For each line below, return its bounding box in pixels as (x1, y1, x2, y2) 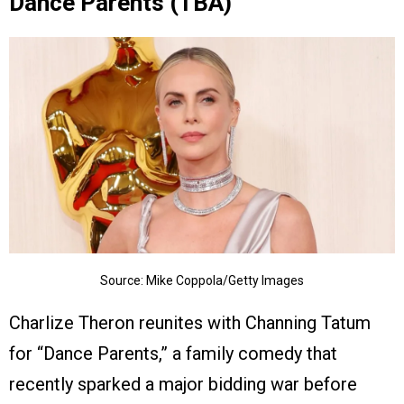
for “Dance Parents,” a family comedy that (9, 343, 337, 365)
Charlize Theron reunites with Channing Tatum (9, 312, 371, 335)
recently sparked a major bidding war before (9, 373, 357, 396)
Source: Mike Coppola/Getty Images (100, 273, 304, 289)
